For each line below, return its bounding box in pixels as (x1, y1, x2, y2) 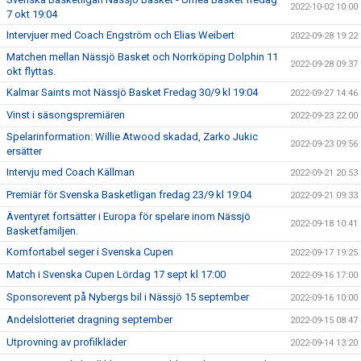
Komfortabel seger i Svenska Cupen (6, 246, 173, 258)
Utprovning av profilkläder (6, 336, 127, 348)
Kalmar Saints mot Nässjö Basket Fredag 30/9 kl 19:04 (6, 86, 258, 98)
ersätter (6, 145, 42, 157)
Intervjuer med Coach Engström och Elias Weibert (6, 29, 234, 41)
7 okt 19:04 (6, 8, 57, 20)
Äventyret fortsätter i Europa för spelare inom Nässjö (6, 210, 251, 222)
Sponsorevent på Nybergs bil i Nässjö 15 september (6, 291, 249, 303)
